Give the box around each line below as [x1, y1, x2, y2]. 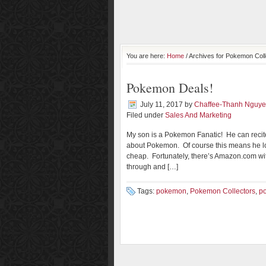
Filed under [126, 111, 165, 119]
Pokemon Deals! [126, 79, 213, 96]
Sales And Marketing [165, 111, 232, 119]
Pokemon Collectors [190, 187, 255, 195]
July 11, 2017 [140, 100, 183, 109]
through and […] [126, 163, 178, 171]
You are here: [126, 52, 167, 59]
